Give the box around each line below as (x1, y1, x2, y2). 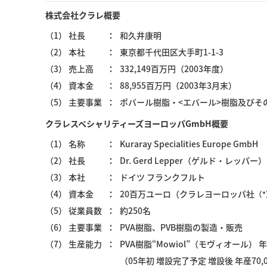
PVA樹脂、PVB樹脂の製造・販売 (120, 221, 243, 234)
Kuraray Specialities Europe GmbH (120, 138, 258, 150)
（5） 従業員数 (45, 204, 102, 217)
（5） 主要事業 (45, 96, 102, 108)
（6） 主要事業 (45, 221, 102, 234)
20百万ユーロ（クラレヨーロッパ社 (120, 188, 254, 200)
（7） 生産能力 (45, 238, 102, 250)
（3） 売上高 (45, 63, 94, 75)
